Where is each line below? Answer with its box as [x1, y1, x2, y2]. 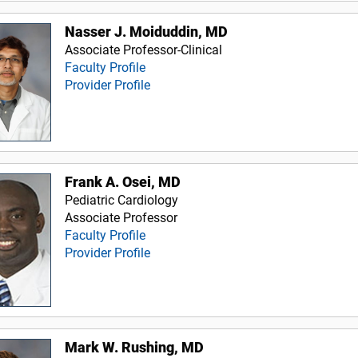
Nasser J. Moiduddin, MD [65, 24, 229, 41]
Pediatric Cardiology [65, 193, 179, 209]
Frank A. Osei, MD [65, 174, 181, 191]
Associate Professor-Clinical [65, 42, 223, 58]
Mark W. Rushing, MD [65, 340, 205, 356]
